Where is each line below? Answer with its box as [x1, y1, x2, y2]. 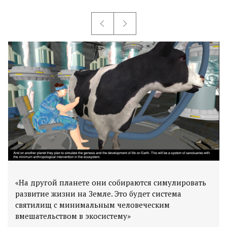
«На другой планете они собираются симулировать [15, 177, 206, 187]
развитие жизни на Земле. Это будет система [15, 188, 181, 199]
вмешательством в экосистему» [15, 210, 131, 221]
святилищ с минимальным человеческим [15, 199, 170, 210]
